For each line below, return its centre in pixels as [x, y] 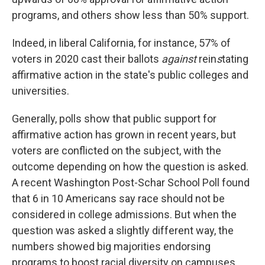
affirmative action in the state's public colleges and [130, 75]
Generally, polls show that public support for [114, 118]
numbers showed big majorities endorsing [111, 246]
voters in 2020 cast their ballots [87, 59]
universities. [41, 91]
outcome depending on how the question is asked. [130, 166]
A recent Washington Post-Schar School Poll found [131, 182]
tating [235, 59]
